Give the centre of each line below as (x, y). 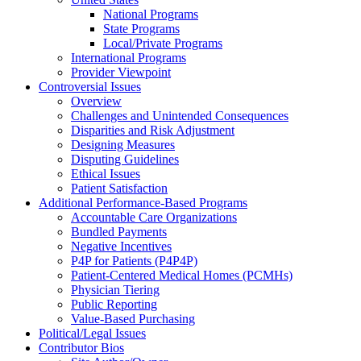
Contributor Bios (81, 347)
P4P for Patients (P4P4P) (134, 260)
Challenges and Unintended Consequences (180, 115)
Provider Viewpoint (121, 72)
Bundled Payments (119, 231)
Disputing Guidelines (125, 159)
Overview (96, 101)
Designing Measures (123, 144)
